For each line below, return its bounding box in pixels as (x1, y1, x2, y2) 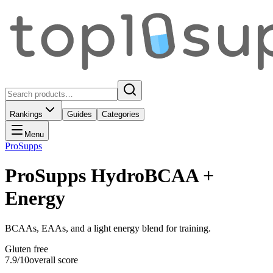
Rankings (10, 110, 43, 119)
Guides (67, 110, 92, 119)
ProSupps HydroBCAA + (5, 165, 214, 187)
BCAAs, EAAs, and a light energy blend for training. (5, 222, 211, 233)
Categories (102, 110, 140, 119)
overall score (29, 254, 78, 265)
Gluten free (5, 243, 48, 254)
